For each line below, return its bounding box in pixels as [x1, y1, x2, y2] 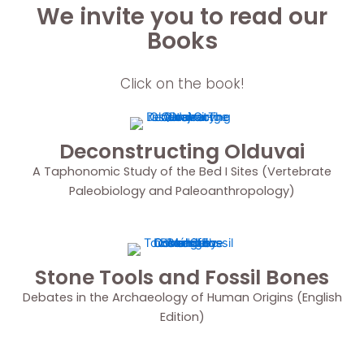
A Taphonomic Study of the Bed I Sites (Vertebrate [32, 163, 331, 180]
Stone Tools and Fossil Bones [35, 262, 329, 292]
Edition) [159, 308, 205, 325]
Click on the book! [119, 74, 245, 94]
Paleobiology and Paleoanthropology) [69, 183, 295, 200]
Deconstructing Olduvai [59, 137, 305, 167]
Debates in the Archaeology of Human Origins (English [22, 288, 342, 305]
